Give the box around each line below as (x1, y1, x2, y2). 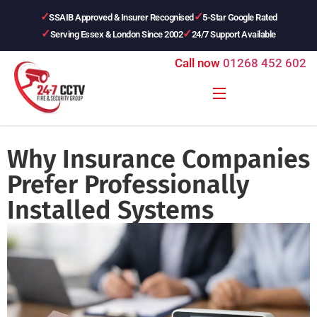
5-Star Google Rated (202, 11, 277, 23)
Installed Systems (7, 195, 214, 226)
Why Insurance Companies (7, 144, 310, 175)
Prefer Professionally (7, 169, 249, 200)
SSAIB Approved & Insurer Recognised (49, 11, 194, 23)
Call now (174, 56, 220, 70)
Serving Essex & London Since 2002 (50, 28, 183, 40)
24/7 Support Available (191, 28, 276, 40)
